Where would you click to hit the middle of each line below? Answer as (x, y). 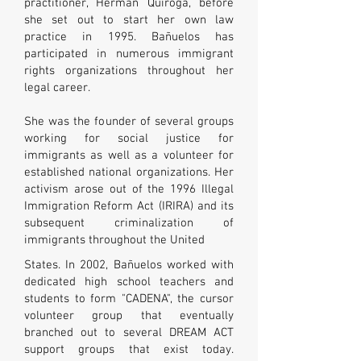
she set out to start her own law (129, 20)
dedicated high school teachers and (129, 282)
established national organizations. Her (129, 172)
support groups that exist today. (129, 350)
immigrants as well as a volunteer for (129, 156)
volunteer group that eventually (129, 316)
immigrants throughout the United (116, 240)
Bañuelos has (192, 37)
